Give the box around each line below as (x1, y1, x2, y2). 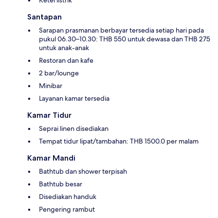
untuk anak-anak (39, 43, 89, 52)
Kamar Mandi (27, 153, 75, 163)
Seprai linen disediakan (39, 124, 109, 133)
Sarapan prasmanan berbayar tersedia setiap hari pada (39, 25, 204, 35)
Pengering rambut (39, 204, 95, 214)
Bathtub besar (39, 179, 82, 188)
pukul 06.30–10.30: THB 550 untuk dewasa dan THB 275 (39, 34, 210, 43)
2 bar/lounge (39, 68, 79, 77)
